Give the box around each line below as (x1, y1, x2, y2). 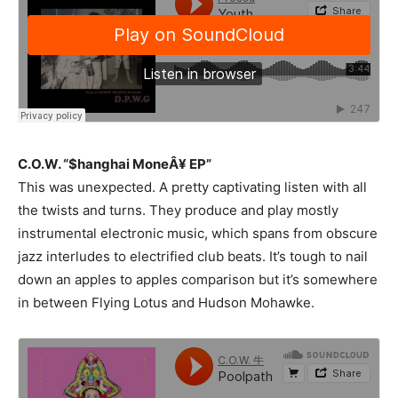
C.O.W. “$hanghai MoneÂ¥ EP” (18, 155, 211, 172)
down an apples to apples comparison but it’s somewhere (18, 271, 378, 288)
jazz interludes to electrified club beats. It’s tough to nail (18, 248, 368, 265)
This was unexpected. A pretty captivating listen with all (18, 179, 367, 195)
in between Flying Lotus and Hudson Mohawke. (18, 294, 314, 311)
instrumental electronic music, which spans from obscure (18, 225, 378, 242)
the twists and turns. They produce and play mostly (18, 202, 338, 219)
